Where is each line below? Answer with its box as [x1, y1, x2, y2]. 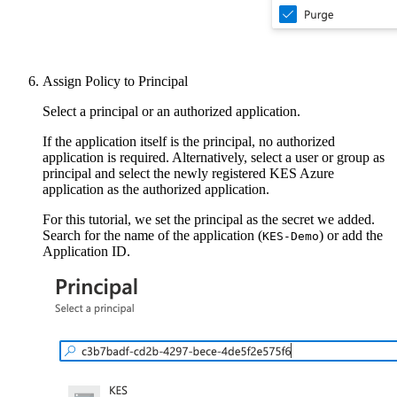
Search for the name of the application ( [43, 227, 262, 243]
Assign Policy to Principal [43, 73, 188, 89]
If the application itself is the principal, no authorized [43, 133, 335, 149]
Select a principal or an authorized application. [43, 103, 300, 119]
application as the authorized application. [43, 181, 269, 197]
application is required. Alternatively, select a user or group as [43, 149, 385, 165]
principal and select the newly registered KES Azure [43, 165, 334, 181]
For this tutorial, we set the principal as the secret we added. [43, 211, 375, 227]
